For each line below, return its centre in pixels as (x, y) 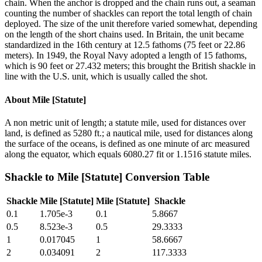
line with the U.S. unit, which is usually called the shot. (106, 77)
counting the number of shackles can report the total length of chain (128, 13)
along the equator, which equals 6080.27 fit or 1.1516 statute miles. (128, 154)
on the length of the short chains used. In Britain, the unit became (124, 35)
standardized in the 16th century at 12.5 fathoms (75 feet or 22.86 (125, 45)
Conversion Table (166, 177)
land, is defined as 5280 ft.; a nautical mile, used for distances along (129, 133)
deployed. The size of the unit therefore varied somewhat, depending (131, 24)
